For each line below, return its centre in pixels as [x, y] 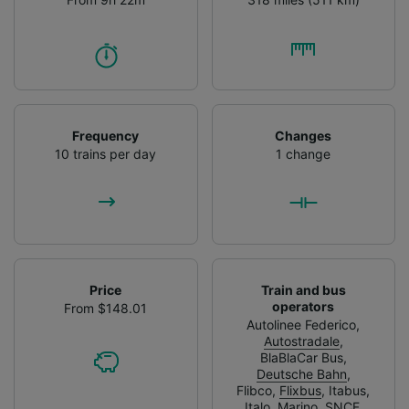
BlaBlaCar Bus [301, 357]
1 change [304, 153]
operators [304, 306]
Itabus [348, 390]
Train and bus [303, 289]
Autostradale [301, 341]
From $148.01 [106, 308]
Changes [304, 135]
